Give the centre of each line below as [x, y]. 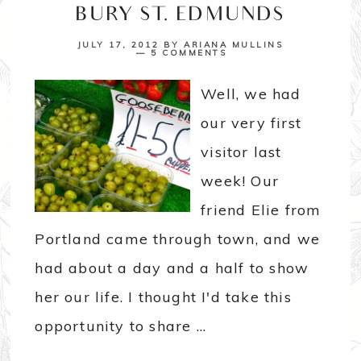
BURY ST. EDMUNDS [180, 17]
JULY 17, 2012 [118, 45]
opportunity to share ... [121, 326]
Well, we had [251, 94]
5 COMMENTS [189, 53]
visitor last [241, 152]
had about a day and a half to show [172, 268]
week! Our [240, 181]
